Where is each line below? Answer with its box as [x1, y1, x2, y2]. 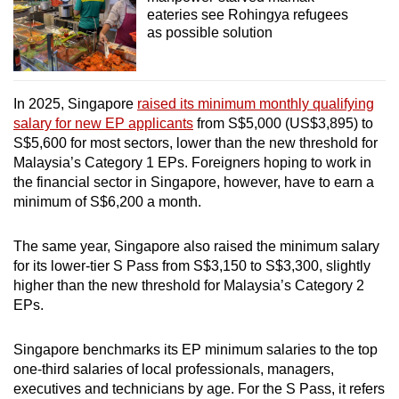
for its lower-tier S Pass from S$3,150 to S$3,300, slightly [13, 258, 370, 274]
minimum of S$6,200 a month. [13, 194, 201, 210]
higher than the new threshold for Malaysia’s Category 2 [13, 278, 364, 294]
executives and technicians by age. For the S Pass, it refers [13, 381, 385, 397]
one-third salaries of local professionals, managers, [13, 362, 334, 378]
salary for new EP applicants [13, 116, 193, 132]
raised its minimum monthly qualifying [137, 96, 374, 112]
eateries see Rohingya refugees [146, 6, 348, 22]
